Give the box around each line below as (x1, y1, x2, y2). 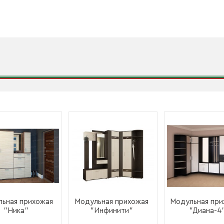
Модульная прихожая (74, 198, 148, 205)
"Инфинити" (90, 207, 133, 214)
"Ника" (3, 207, 28, 214)
